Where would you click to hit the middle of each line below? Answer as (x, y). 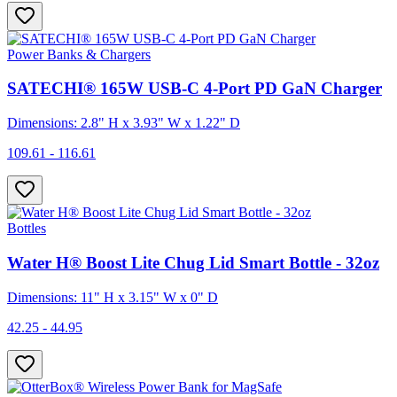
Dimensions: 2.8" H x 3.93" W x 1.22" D (124, 123)
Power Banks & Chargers (79, 54)
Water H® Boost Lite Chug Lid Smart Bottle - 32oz (193, 262)
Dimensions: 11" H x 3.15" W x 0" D (113, 297)
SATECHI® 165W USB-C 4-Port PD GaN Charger (195, 89)
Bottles (27, 229)
